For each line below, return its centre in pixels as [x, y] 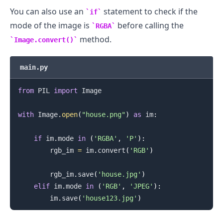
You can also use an [48, 11]
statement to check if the [150, 11]
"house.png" [103, 114]
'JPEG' [141, 186]
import [65, 90]
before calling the [150, 25]
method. [95, 39]
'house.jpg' [119, 174]
